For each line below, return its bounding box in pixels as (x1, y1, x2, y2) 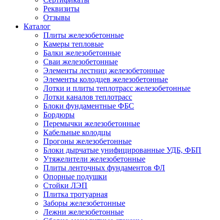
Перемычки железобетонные (43, 119, 140, 128)
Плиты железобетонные (43, 30, 124, 39)
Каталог (24, 22, 51, 30)
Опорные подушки (43, 172, 107, 181)
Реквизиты (43, 4, 80, 13)
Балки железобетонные (43, 48, 121, 57)
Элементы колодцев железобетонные (43, 75, 168, 83)
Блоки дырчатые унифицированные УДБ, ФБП (43, 145, 201, 154)
